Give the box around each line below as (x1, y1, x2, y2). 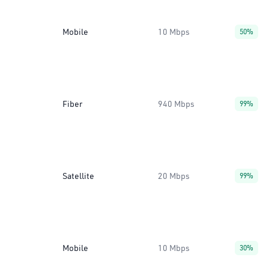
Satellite (62, 171, 94, 181)
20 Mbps (158, 171, 190, 181)
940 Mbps (158, 98, 195, 109)
